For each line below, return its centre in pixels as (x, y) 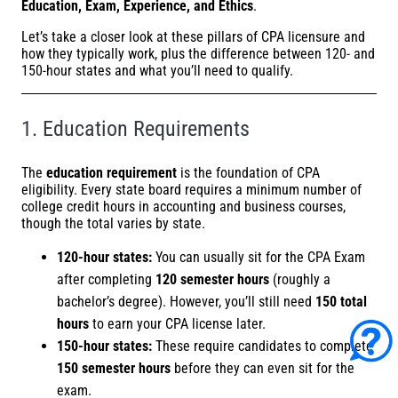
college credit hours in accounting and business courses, (183, 206)
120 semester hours (212, 279)
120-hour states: (104, 257)
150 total (341, 301)
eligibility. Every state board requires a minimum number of (191, 189)
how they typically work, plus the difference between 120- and (198, 53)
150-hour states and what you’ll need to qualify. (157, 70)
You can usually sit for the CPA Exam (259, 257)
